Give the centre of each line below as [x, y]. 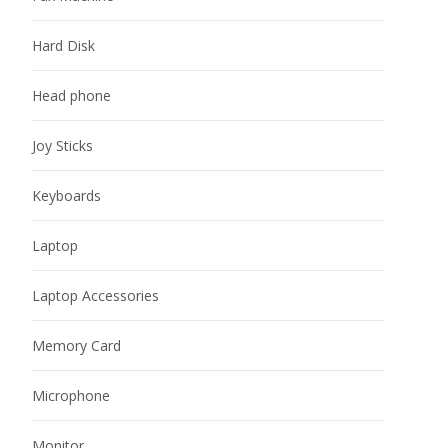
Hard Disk [63, 45]
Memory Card [76, 345]
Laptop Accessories [95, 295]
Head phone [71, 95]
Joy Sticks [62, 145]
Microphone [71, 395]
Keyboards [66, 195]
